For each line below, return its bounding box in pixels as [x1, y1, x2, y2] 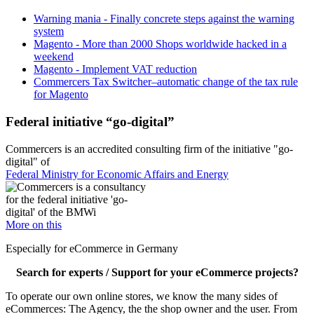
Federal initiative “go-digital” [6, 114, 175, 129]
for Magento [34, 88, 88, 101]
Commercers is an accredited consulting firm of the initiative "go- [6, 142, 293, 155]
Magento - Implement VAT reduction [34, 63, 197, 76]
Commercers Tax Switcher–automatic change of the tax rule [34, 76, 298, 88]
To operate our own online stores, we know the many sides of [6, 289, 278, 302]
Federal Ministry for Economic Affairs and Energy [6, 168, 228, 180]
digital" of [6, 155, 50, 168]
